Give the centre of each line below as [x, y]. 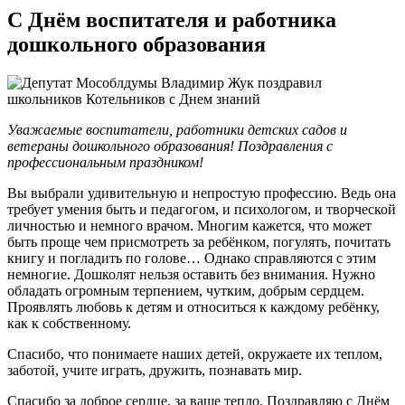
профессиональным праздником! [105, 162]
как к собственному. [69, 323]
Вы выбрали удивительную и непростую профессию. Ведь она [202, 193]
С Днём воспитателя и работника [172, 19]
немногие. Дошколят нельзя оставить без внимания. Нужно [191, 274]
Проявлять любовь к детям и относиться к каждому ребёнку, [193, 306]
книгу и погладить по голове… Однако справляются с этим [192, 258]
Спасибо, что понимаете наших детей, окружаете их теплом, [195, 353]
